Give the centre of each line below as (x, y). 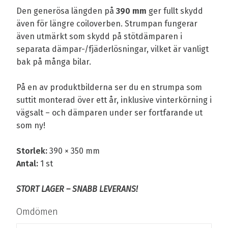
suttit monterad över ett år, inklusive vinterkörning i (114, 100)
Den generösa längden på (66, 11)
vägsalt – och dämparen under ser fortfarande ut (109, 112)
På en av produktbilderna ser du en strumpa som (109, 87)
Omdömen (37, 211)
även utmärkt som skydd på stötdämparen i (99, 36)
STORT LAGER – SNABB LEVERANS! (77, 189)
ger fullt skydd (175, 11)
